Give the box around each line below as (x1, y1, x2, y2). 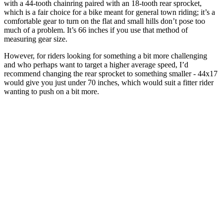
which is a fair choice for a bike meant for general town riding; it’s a (4, 8, 215, 17)
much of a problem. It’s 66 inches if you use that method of (4, 26, 188, 35)
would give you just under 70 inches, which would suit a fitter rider (4, 78, 214, 87)
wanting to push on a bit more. (4, 87, 99, 96)
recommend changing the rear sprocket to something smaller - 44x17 (4, 69, 218, 78)
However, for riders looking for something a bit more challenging (4, 52, 207, 60)
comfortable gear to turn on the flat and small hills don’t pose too (4, 17, 205, 26)
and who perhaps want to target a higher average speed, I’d (4, 60, 188, 69)
